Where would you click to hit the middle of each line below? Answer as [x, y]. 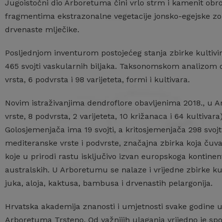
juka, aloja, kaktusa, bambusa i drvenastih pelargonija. [109, 183]
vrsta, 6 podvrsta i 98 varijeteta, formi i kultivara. [97, 80]
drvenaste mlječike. [42, 29]
